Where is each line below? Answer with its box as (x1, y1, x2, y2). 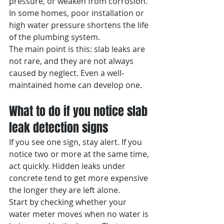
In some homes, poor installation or (9, 7, 146, 18)
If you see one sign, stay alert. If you (9, 136, 144, 147)
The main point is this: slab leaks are (9, 43, 147, 54)
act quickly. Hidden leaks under (9, 160, 127, 171)
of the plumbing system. (9, 31, 100, 42)
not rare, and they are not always (9, 55, 135, 66)
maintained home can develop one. (9, 79, 142, 90)
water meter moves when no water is (9, 208, 150, 219)
